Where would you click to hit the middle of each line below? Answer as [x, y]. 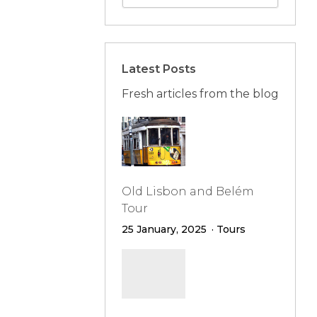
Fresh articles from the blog [200, 94]
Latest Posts [158, 69]
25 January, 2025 [164, 229]
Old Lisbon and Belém [188, 191]
